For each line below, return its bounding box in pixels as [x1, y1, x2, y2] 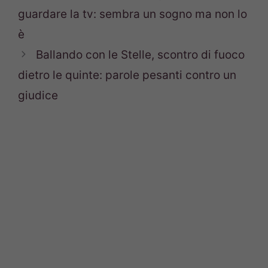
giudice [18, 88, 58, 102]
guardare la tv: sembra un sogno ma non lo [18, 7, 247, 21]
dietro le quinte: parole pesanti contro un [18, 68, 236, 82]
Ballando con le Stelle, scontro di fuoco [36, 47, 245, 62]
